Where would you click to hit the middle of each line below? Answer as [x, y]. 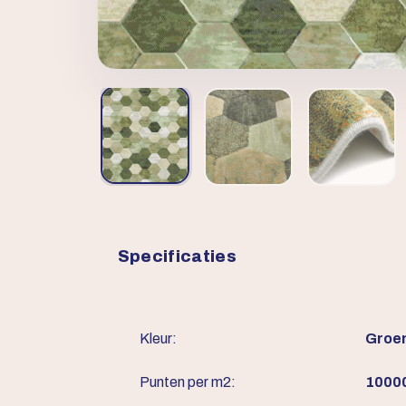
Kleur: [158, 338]
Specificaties [177, 256]
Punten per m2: [187, 382]
